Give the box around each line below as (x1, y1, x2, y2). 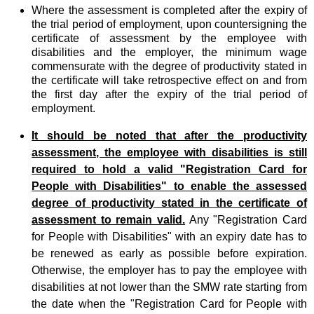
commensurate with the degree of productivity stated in (32, 60, 307, 72)
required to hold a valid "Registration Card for (32, 163, 307, 175)
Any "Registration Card (185, 213, 307, 226)
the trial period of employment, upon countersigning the (32, 18, 307, 30)
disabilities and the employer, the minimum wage (32, 46, 307, 58)
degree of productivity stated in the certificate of (32, 196, 307, 209)
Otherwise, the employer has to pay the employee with (32, 264, 307, 276)
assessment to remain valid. (32, 213, 186, 226)
